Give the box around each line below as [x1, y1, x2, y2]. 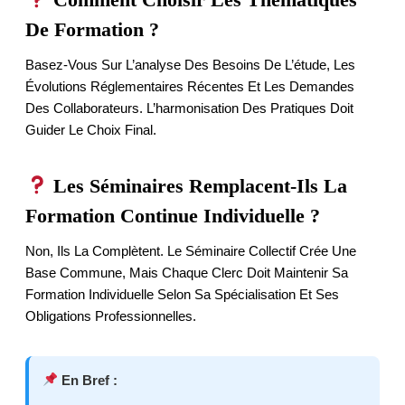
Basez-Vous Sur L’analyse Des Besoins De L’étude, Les [25, 56, 355, 72]
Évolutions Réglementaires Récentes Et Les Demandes [25, 78, 354, 94]
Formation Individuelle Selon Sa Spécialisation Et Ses [25, 286, 339, 302]
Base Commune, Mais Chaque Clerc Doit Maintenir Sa [25, 264, 348, 280]
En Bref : [58, 372, 118, 388]
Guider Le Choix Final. [25, 121, 156, 137]
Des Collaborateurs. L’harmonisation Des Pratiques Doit [25, 99, 353, 116]
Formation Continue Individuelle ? [25, 203, 320, 227]
